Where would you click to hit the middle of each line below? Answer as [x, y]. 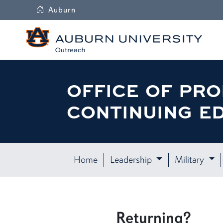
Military [190, 160]
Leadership [132, 160]
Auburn [62, 10]
